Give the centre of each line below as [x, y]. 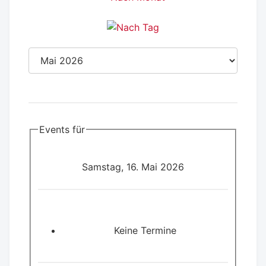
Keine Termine [145, 231]
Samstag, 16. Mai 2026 [133, 167]
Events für [62, 129]
